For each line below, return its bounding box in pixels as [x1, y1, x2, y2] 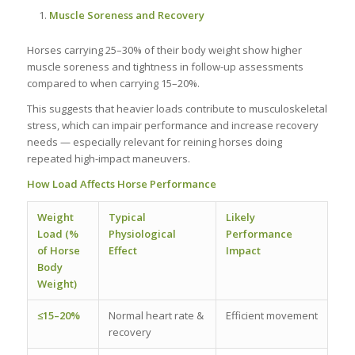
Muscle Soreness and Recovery [48, 7, 204, 22]
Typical [108, 209, 146, 224]
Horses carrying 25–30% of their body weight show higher [26, 42, 302, 57]
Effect [108, 242, 137, 258]
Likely [225, 209, 255, 224]
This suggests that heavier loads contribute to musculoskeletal [26, 101, 327, 116]
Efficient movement [225, 307, 318, 323]
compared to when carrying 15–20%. [26, 75, 200, 90]
